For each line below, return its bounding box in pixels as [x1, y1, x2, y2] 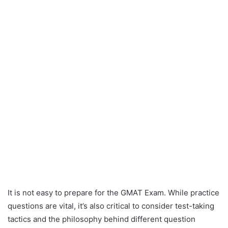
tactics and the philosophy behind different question [8, 214, 195, 224]
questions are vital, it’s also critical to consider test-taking [8, 201, 214, 211]
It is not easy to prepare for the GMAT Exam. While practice [8, 188, 219, 198]
